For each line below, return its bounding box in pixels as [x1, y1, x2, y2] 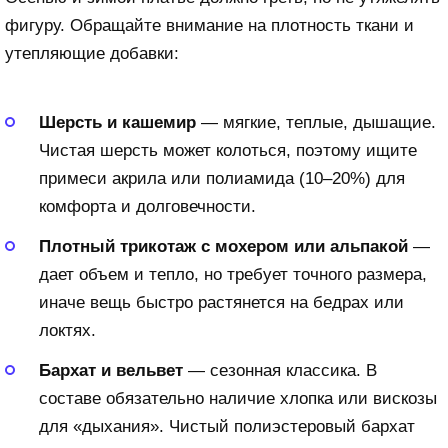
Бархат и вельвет [39, 360, 183, 380]
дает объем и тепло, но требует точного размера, [39, 264, 427, 284]
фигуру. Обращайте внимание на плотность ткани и [5, 15, 414, 35]
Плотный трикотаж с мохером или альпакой [39, 236, 408, 256]
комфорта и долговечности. [39, 196, 256, 216]
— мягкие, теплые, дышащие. [196, 112, 436, 132]
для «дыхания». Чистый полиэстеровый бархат [39, 416, 415, 436]
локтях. [39, 320, 96, 340]
